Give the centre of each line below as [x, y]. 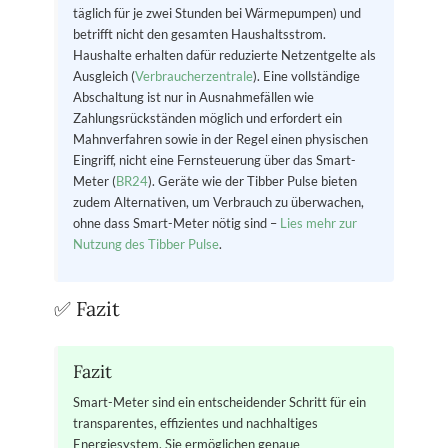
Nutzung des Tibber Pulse [146, 244]
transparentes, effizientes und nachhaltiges [196, 422]
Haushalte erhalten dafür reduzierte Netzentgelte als [225, 55]
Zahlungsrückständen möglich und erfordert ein [208, 118]
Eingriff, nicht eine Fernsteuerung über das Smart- [215, 160]
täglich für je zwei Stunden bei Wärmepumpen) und [217, 13]
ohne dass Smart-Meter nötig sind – [177, 223]
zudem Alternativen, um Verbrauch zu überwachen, [219, 202]
